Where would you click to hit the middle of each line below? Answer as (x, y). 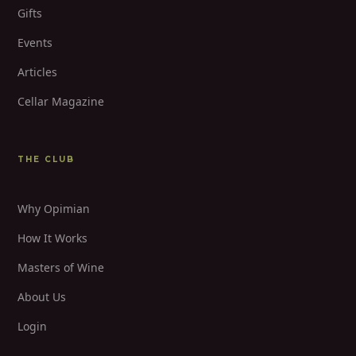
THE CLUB (46, 159)
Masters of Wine (61, 267)
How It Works (52, 238)
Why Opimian (54, 208)
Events (35, 42)
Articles (37, 72)
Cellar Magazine (61, 101)
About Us (42, 296)
